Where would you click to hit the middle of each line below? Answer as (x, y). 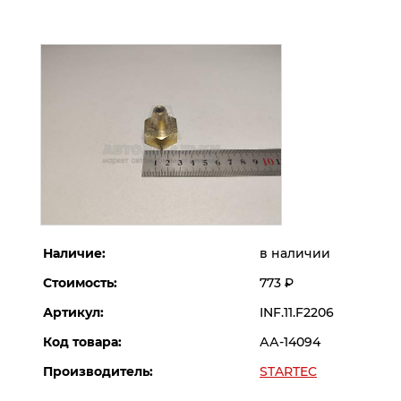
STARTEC (288, 372)
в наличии (295, 254)
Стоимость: (80, 283)
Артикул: (73, 313)
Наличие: (74, 254)
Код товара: (82, 342)
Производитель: (98, 372)
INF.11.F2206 (297, 313)
